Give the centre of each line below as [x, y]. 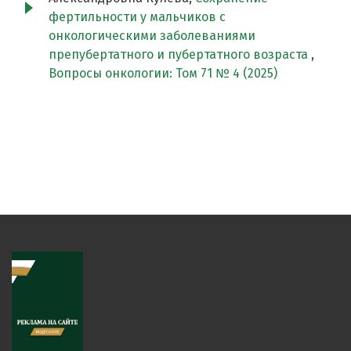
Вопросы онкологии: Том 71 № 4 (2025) [163, 74]
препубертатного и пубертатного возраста [180, 55]
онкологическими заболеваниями [152, 36]
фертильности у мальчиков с [137, 17]
